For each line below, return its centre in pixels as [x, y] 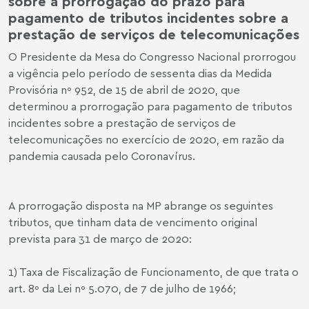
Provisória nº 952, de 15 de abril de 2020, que [124, 89]
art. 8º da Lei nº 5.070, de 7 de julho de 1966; [122, 288]
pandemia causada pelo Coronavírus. [102, 156]
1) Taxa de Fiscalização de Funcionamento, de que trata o [153, 271]
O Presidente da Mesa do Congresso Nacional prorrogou [152, 56]
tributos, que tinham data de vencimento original [133, 222]
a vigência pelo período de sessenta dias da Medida [140, 73]
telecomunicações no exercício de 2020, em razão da [146, 139]
